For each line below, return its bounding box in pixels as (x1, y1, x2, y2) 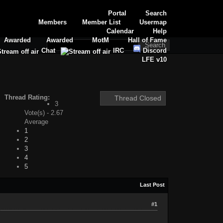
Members (38, 18, 67, 26)
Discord (141, 47, 167, 54)
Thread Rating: (4, 93, 50, 101)
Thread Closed (114, 94, 161, 102)
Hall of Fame (128, 36, 167, 44)
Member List (82, 18, 121, 26)
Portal (108, 9, 127, 17)
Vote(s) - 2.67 (24, 109, 63, 116)
